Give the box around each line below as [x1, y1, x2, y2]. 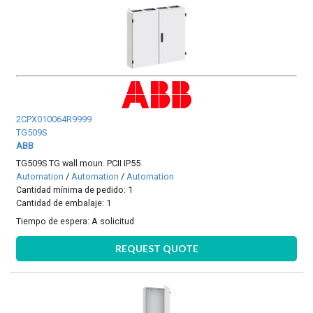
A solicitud [92, 215, 135, 226]
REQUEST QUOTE [115, 242, 198, 255]
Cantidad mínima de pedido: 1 [16, 184, 133, 196]
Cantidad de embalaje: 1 [16, 198, 112, 209]
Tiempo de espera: [16, 215, 92, 226]
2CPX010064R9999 [16, 114, 92, 125]
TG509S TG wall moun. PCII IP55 [16, 158, 141, 169]
